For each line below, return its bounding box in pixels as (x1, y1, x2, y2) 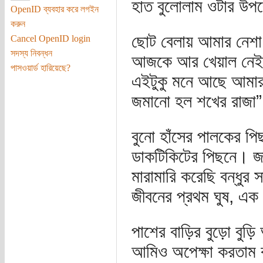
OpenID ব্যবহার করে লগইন (10, 4, 99, 14)
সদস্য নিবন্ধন (10, 48, 52, 58)
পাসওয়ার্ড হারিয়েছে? (10, 62, 70, 73)
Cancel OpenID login (10, 33, 90, 43)
